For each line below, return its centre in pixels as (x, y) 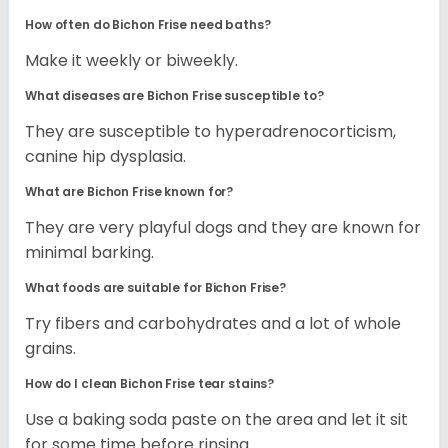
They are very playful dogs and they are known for (223, 228)
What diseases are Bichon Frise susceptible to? (176, 96)
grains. (52, 349)
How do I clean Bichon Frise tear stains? (150, 384)
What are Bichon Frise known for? (131, 192)
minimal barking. (91, 253)
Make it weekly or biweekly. (133, 61)
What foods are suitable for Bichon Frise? (157, 288)
